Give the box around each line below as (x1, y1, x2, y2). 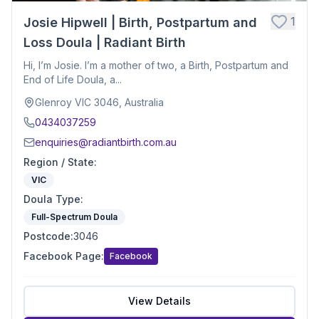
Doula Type (23, 193, 80, 205)
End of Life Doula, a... (23, 73, 122, 85)
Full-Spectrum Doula (31, 211, 117, 222)
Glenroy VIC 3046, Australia (35, 96, 164, 108)
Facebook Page (23, 250, 101, 262)
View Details (128, 295, 191, 307)
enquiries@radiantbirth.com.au (35, 136, 177, 148)
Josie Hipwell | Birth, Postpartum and (23, 15, 257, 30)
